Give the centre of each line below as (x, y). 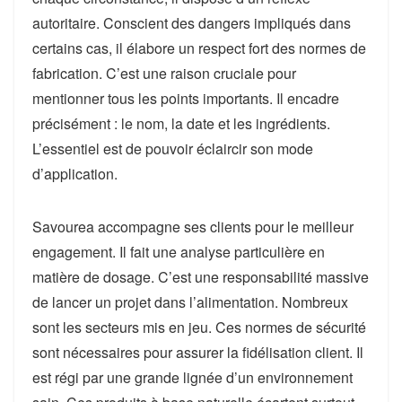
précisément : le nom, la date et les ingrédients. (181, 124)
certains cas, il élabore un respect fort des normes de (199, 48)
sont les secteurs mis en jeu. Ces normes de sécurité (199, 328)
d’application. (75, 174)
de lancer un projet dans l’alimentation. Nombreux (190, 302)
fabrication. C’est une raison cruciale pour (164, 74)
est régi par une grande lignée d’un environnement (192, 378)
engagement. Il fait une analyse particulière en (179, 252)
